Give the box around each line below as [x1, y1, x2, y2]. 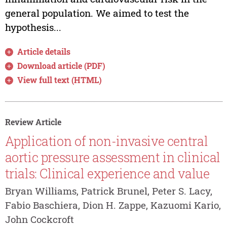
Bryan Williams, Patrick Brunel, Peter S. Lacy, [5, 184, 212, 197]
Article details [17, 46, 71, 57]
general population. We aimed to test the [5, 7, 189, 20]
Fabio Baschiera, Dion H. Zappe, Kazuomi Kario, [5, 198, 221, 211]
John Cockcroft [5, 212, 74, 225]
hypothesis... [5, 21, 61, 34]
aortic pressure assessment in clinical [5, 148, 221, 166]
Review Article [5, 117, 61, 128]
